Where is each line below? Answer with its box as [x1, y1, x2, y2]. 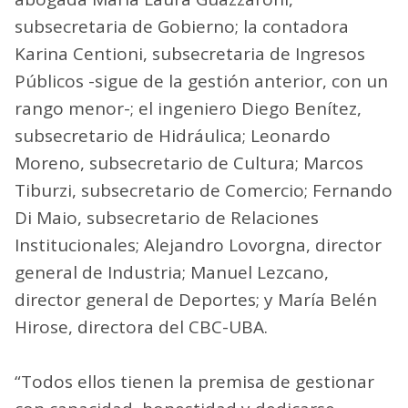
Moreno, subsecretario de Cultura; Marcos [15, 150, 363, 175]
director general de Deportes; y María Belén [15, 287, 377, 311]
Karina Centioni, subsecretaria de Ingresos [15, 41, 365, 66]
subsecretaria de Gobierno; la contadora [15, 14, 349, 38]
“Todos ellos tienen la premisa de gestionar [15, 369, 374, 393]
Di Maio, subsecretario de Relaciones [15, 205, 319, 229]
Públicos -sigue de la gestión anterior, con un [15, 68, 388, 93]
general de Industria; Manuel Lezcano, [15, 260, 329, 284]
